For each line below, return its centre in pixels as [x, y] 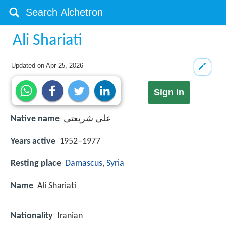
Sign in [169, 93]
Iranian [70, 216]
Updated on [29, 65]
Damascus [84, 163]
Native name [35, 119]
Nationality [32, 216]
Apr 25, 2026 [65, 65]
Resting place [36, 163]
